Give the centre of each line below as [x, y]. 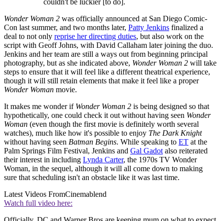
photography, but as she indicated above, [68, 63]
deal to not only [29, 37]
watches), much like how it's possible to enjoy [76, 133]
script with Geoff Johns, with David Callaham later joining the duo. [109, 45]
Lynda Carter [103, 160]
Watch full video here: [38, 203]
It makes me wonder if [40, 107]
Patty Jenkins [149, 28]
